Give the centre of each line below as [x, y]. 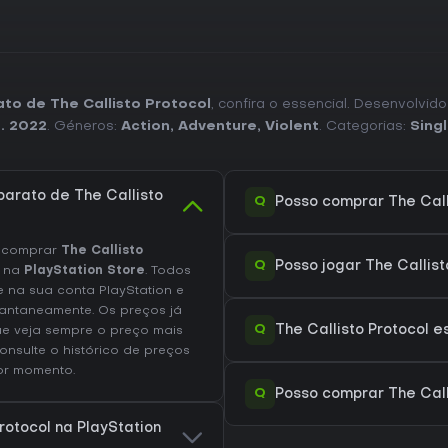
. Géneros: [84, 127]
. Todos [168, 271]
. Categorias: [364, 127]
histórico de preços [126, 351]
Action [145, 127]
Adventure [217, 127]
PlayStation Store [84, 271]
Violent [292, 127]
